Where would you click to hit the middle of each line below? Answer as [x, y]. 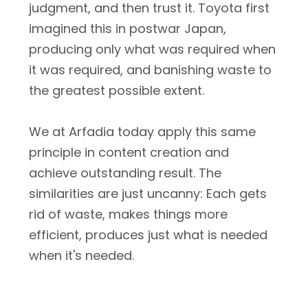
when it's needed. [81, 255]
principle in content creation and [129, 152]
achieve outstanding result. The [125, 173]
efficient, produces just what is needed [148, 235]
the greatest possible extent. [117, 90]
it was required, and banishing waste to [150, 70]
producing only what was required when [152, 49]
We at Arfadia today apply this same [142, 132]
